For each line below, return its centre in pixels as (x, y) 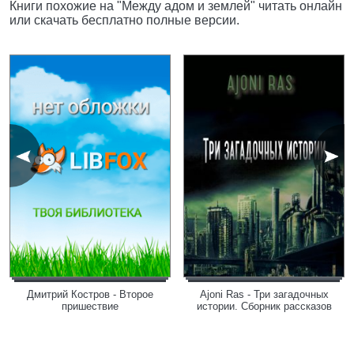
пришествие (90, 306)
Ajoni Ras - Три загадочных (264, 294)
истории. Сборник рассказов (264, 306)
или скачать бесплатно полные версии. (124, 20)
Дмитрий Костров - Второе (90, 294)
